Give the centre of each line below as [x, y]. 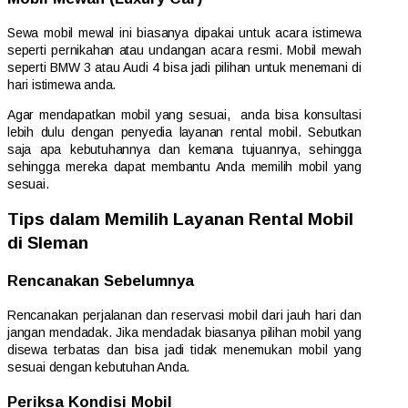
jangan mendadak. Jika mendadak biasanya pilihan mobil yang [184, 333]
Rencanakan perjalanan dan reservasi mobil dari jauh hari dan [184, 316]
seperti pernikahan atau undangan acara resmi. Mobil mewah [184, 51]
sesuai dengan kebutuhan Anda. [99, 367]
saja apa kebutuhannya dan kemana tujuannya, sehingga [184, 150]
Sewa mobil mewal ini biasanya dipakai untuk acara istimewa [184, 33]
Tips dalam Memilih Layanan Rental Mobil [180, 219]
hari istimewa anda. [62, 85]
